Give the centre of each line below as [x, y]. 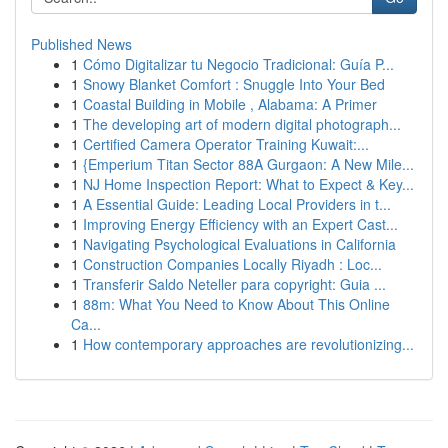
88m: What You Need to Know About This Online [236, 304]
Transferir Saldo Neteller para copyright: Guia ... [234, 284]
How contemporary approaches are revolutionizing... [248, 344]
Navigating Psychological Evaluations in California [239, 244]
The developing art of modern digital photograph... [242, 124]
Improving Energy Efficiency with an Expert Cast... [240, 224]
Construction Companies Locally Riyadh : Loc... [232, 264]
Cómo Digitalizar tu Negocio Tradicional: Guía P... [238, 64]
